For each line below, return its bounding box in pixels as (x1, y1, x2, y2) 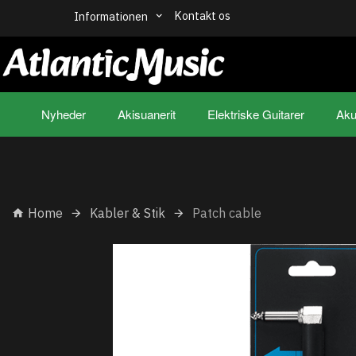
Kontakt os (174, 8, 230, 23)
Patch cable (192, 205, 261, 221)
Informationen (74, 9, 150, 25)
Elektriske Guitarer (207, 106, 304, 122)
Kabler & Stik (90, 205, 165, 221)
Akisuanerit (117, 106, 176, 122)
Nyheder (41, 106, 86, 122)
